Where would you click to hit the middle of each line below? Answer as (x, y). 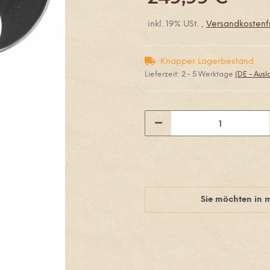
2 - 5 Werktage (208, 74)
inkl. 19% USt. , (177, 24)
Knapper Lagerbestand (207, 62)
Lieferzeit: (163, 74)
